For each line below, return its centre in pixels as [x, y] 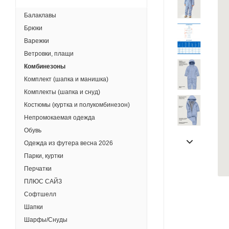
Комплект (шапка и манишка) [66, 79]
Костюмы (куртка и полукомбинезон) [77, 105]
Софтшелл [40, 194]
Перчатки [38, 169]
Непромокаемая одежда [60, 118]
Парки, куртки [44, 156]
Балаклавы [40, 15]
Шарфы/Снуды [46, 220]
